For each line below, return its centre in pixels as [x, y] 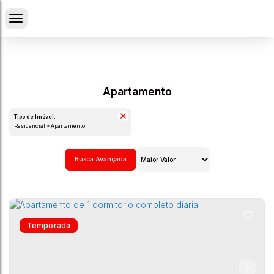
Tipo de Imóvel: [35, 117]
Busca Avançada [100, 159]
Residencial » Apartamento [51, 126]
